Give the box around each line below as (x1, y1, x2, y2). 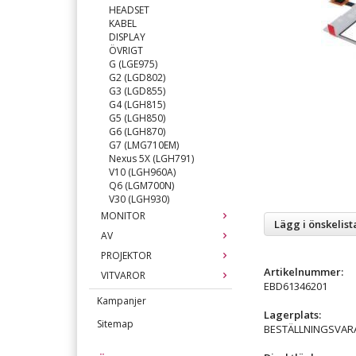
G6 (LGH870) (109, 125, 165, 138)
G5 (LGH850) (109, 111, 165, 125)
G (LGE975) (109, 57, 157, 71)
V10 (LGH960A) (109, 165, 176, 179)
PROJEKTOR (101, 249, 152, 262)
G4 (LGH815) (109, 98, 165, 111)
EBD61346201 (264, 278, 327, 293)
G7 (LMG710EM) (109, 138, 179, 152)
